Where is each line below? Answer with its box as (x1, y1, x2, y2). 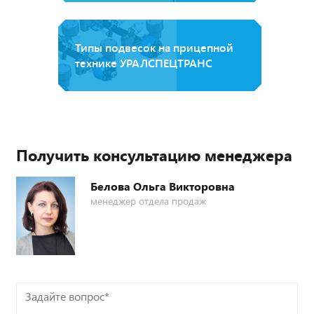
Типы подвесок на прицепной (75, 39, 233, 55)
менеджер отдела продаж (90, 193, 206, 207)
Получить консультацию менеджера (16, 144, 292, 165)
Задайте (16, 285, 57, 300)
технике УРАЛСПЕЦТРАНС (75, 55, 212, 70)
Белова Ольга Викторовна (90, 178, 235, 193)
